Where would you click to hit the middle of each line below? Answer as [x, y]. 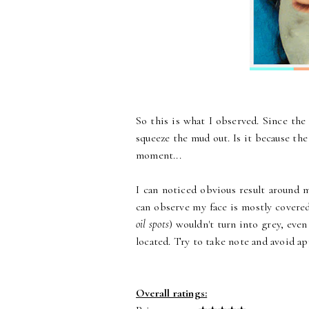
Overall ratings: [172, 293]
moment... [159, 156]
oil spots [153, 225]
